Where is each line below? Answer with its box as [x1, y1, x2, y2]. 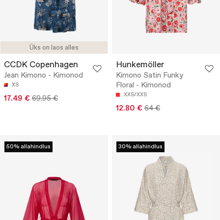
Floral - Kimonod [116, 80, 171, 90]
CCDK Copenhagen [4, 59, 78, 71]
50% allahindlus [6, 142, 51, 151]
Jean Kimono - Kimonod [4, 70, 83, 81]
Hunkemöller [116, 59, 165, 71]
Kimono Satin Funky [116, 70, 183, 81]
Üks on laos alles [29, 43, 79, 52]
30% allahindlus [118, 142, 163, 151]
